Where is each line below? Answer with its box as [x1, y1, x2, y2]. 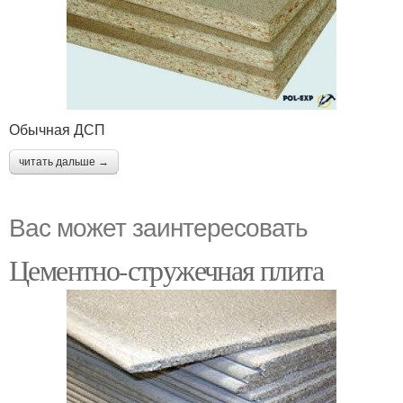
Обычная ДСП [9, 119, 105, 140]
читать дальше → [19, 156, 109, 169]
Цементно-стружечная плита [9, 250, 323, 290]
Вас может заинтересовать [9, 208, 308, 245]
